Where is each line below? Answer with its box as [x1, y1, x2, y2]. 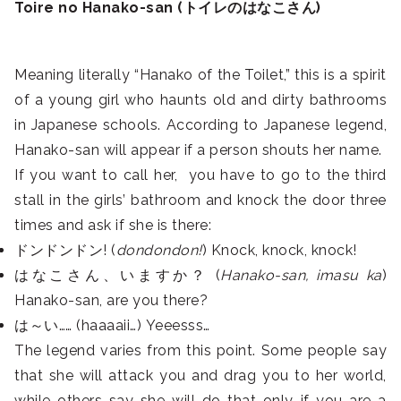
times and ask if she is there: [14, 217, 211, 235]
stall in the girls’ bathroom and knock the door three [14, 192, 387, 209]
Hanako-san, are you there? [14, 292, 208, 310]
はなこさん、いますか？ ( [14, 267, 221, 285]
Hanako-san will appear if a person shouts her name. [14, 141, 382, 159]
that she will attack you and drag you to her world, [14, 367, 387, 385]
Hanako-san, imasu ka [220, 267, 382, 285]
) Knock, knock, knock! [201, 242, 357, 260]
